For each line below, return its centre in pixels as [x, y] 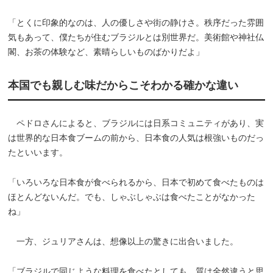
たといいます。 [38, 152]
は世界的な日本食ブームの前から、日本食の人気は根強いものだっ [136, 137]
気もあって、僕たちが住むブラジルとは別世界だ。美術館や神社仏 [136, 37]
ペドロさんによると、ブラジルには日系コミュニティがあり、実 [136, 123]
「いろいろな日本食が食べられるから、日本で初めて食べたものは [136, 182]
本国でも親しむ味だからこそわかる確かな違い [123, 85]
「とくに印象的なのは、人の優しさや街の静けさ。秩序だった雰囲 [136, 22]
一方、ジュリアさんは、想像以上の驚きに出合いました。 [123, 241]
